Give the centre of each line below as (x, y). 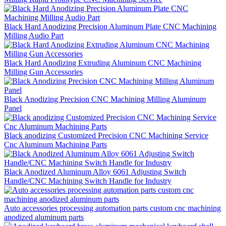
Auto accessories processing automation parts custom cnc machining (112, 208)
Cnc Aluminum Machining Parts (55, 144)
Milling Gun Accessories (43, 72)
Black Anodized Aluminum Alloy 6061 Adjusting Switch (95, 172)
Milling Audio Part (34, 35)
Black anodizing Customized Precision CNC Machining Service (106, 135)
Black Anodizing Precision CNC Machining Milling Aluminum (105, 99)
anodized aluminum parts (44, 217)
